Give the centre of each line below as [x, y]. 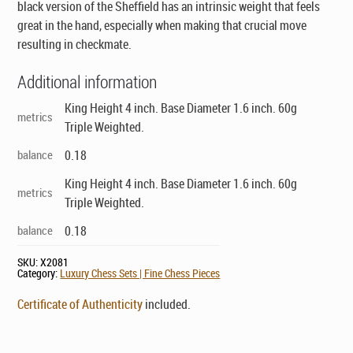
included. [167, 304]
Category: [39, 273]
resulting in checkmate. [75, 44]
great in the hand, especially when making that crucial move [162, 25]
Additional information [87, 81]
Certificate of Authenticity [80, 304]
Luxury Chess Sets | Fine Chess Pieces [140, 273]
